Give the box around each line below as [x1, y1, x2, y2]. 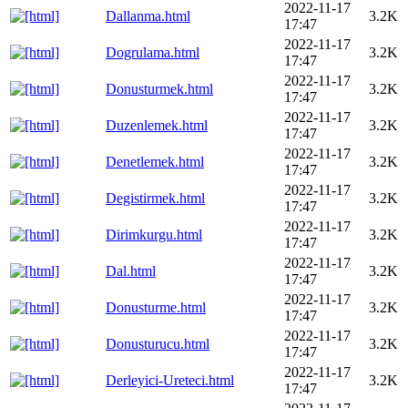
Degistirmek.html [106, 190, 205, 206]
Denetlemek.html [106, 154, 204, 169]
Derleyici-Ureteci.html [106, 372, 234, 388]
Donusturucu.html [106, 336, 209, 352]
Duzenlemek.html [106, 117, 208, 133]
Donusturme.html [106, 300, 206, 315]
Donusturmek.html [106, 81, 213, 97]
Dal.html [106, 263, 156, 279]
